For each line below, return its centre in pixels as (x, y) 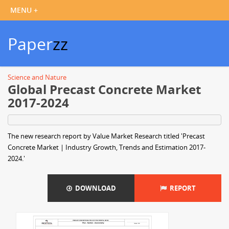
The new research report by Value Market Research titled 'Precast (106, 136)
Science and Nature (37, 77)
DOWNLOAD (94, 188)
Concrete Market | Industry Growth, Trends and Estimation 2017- (107, 147)
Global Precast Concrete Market (104, 89)
